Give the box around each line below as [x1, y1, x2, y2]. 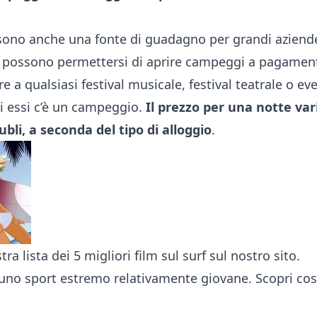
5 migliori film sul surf [74, 246, 206, 264]
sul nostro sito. [206, 246, 300, 264]
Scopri [255, 269, 293, 287]
